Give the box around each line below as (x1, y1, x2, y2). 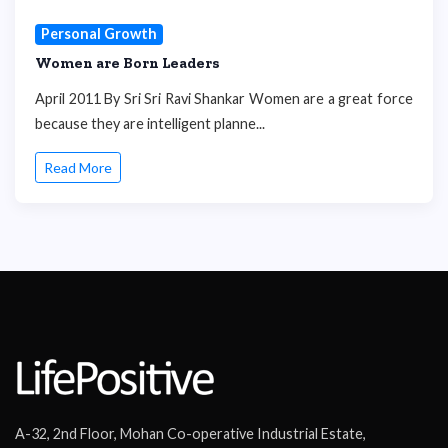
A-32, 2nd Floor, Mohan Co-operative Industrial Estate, (15, 425, 366, 443)
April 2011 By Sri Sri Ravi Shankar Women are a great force (35, 89, 413, 107)
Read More (44, 159, 112, 177)
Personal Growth (40, 25, 157, 43)
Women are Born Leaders (35, 53, 220, 72)
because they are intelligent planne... (35, 114, 265, 132)
